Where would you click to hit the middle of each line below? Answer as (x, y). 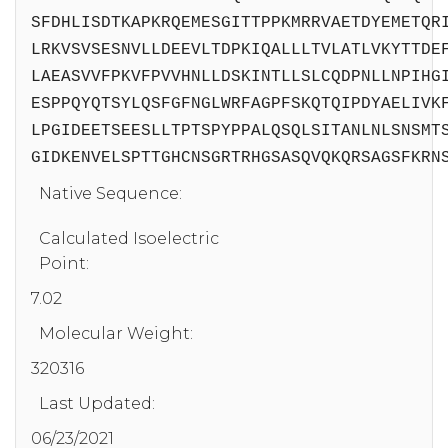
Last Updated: (97, 403)
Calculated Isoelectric (129, 238)
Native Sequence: (110, 193)
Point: (64, 263)
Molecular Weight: (116, 333)
